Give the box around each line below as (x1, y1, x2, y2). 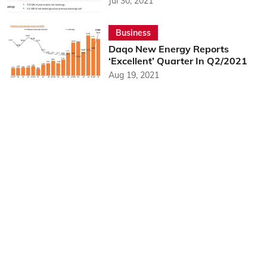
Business (115, 27, 151, 38)
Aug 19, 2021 (108, 69, 159, 80)
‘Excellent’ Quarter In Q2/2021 (108, 54, 247, 67)
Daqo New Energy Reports (108, 42, 229, 55)
